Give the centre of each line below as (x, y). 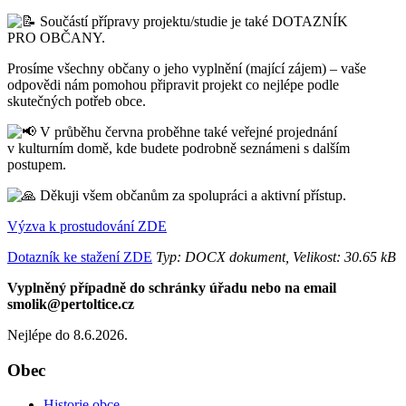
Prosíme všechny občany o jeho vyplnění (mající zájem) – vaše (187, 68)
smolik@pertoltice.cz (71, 304)
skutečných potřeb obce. (77, 101)
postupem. (37, 164)
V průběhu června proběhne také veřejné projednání (187, 131)
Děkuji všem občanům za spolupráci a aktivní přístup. (191, 195)
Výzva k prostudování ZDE (87, 226)
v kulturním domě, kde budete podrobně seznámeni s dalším (179, 148)
